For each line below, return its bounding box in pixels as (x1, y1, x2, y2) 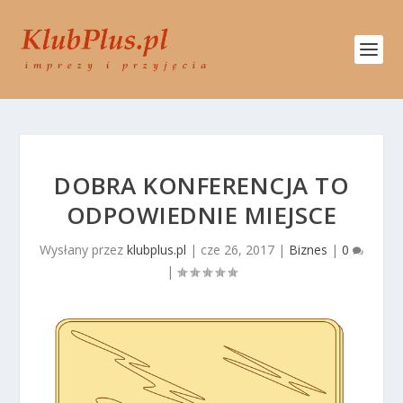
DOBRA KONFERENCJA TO (54, 169, 349, 201)
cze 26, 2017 (201, 241, 274, 258)
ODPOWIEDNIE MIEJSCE (66, 199, 337, 231)
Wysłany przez (40, 241, 127, 258)
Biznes (289, 241, 327, 258)
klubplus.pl (127, 241, 186, 258)
